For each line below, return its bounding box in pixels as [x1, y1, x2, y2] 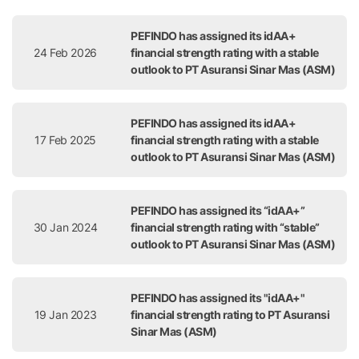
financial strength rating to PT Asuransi [131, 308, 329, 321]
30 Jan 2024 [33, 220, 98, 234]
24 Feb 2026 [34, 46, 97, 59]
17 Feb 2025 [34, 133, 96, 147]
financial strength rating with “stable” [131, 220, 320, 234]
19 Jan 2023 [34, 308, 97, 321]
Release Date [28, 4, 95, 18]
